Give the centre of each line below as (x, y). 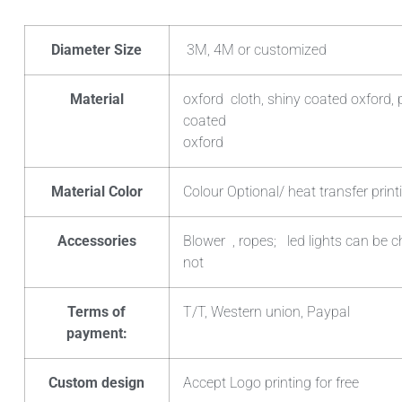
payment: (96, 334)
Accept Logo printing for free (271, 383)
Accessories (96, 241)
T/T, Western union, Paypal (266, 312)
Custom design (97, 383)
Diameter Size (97, 50)
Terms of (97, 312)
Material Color (96, 192)
